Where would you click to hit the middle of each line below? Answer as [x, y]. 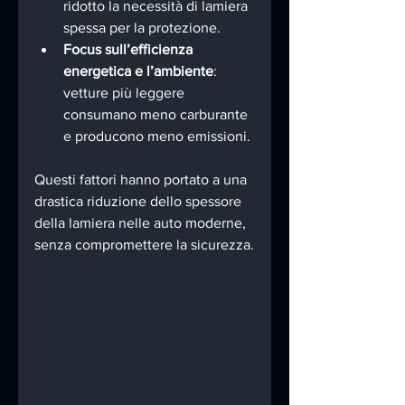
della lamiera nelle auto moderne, [142, 222]
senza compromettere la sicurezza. [144, 244]
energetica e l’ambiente [138, 71]
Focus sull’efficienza [130, 49]
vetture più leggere [126, 92]
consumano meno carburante [157, 114]
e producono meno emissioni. [157, 136]
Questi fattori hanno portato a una [142, 179]
